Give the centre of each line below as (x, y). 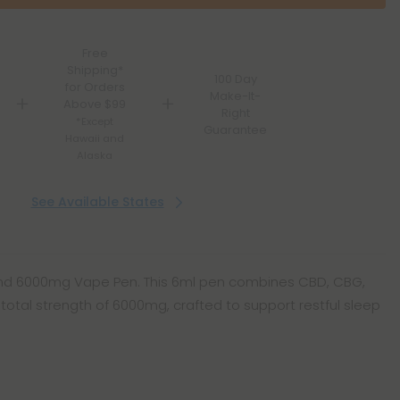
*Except (95, 121)
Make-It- (235, 96)
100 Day (235, 79)
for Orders (95, 87)
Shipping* (95, 70)
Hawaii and (95, 138)
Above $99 (95, 104)
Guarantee (235, 129)
